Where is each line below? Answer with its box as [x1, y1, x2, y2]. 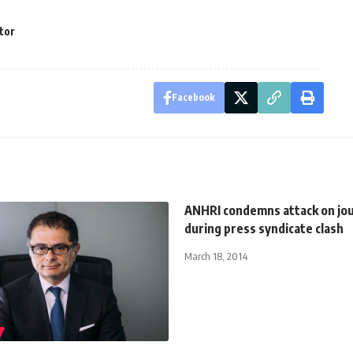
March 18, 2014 [184, 249, 247, 262]
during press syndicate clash [184, 220, 344, 236]
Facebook [171, 91, 215, 103]
